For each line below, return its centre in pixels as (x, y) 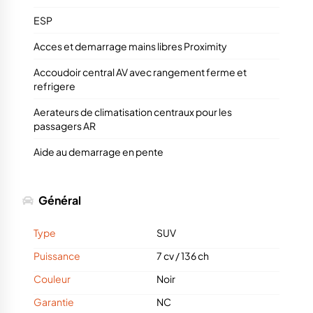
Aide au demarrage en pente (99, 152)
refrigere (54, 86)
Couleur (52, 279)
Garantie (54, 302)
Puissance (57, 256)
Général (59, 201)
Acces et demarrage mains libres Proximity (130, 46)
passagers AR (65, 126)
